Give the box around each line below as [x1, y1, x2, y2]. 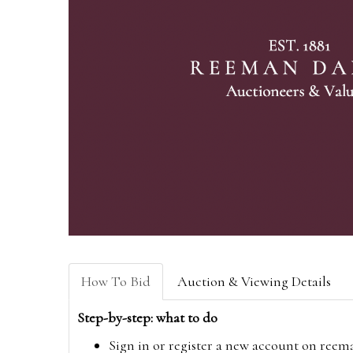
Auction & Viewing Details [177, 273, 331, 291]
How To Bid [81, 273, 150, 291]
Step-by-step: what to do [77, 309, 217, 327]
